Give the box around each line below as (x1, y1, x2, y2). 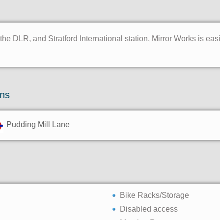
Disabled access (120, 205, 178, 213)
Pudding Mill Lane (6, 120, 70, 129)
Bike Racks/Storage (120, 191, 189, 199)
